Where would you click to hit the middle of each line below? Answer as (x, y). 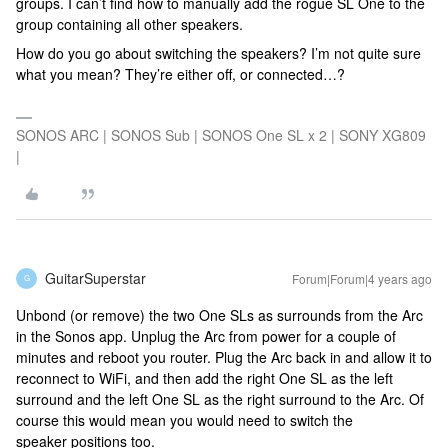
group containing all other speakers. (129, 23)
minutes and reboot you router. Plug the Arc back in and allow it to (224, 356)
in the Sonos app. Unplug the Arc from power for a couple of (206, 335)
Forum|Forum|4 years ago (362, 278)
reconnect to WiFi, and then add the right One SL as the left (204, 377)
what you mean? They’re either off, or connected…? (180, 73)
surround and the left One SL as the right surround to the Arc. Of (220, 398)
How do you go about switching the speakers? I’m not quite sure (218, 52)
